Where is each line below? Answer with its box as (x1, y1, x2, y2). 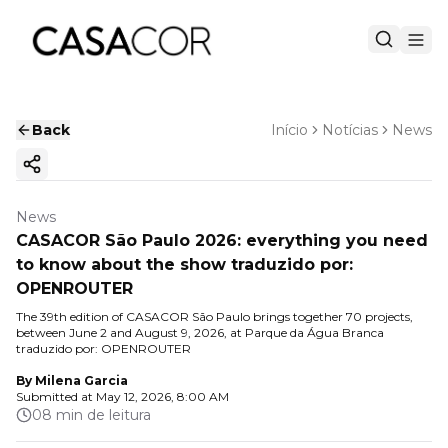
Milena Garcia (35, 373, 128, 388)
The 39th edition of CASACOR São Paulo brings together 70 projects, (16, 309, 413, 324)
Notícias (322, 121, 378, 139)
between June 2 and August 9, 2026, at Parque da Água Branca (16, 325, 384, 340)
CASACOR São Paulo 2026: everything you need (16, 231, 428, 250)
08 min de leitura (32, 406, 151, 424)
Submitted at (16, 389, 93, 404)
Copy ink (30, 163, 97, 182)
